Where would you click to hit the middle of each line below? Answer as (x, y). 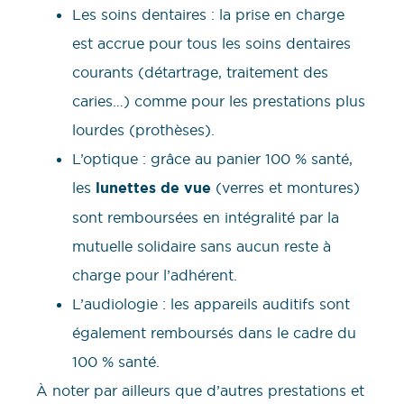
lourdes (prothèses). (143, 130)
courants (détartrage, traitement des (200, 73)
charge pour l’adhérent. (155, 275)
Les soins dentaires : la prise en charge (208, 15)
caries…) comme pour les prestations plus (219, 101)
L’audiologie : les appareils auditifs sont (211, 304)
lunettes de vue (153, 188)
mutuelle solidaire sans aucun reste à (202, 247)
